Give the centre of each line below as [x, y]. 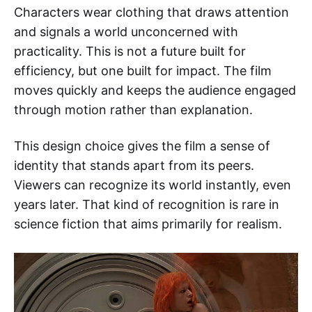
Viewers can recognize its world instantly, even [153, 185]
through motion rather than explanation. [133, 110]
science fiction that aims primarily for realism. [148, 224]
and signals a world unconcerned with [126, 32]
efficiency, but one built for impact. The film [143, 71]
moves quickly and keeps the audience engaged [155, 91]
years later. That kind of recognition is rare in [147, 205]
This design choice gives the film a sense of [142, 146]
